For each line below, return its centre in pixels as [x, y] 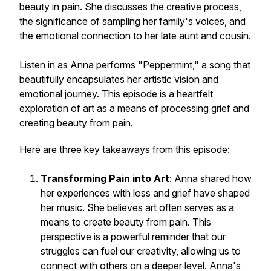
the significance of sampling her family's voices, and [132, 21]
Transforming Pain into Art [105, 178]
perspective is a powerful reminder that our [133, 237]
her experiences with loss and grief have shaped [145, 193]
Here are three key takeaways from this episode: [125, 149]
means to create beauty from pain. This [126, 222]
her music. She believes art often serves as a [137, 207]
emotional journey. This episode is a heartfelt [116, 94]
